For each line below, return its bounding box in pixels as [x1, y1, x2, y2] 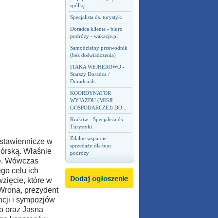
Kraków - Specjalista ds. [70, 116, 124, 122]
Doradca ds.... [70, 78, 101, 84]
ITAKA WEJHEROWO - [70, 64, 125, 70]
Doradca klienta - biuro [70, 26, 123, 32]
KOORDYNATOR [70, 90, 111, 96]
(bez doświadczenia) [70, 52, 116, 58]
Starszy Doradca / [70, 71, 109, 77]
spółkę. [70, 2, 86, 8]
